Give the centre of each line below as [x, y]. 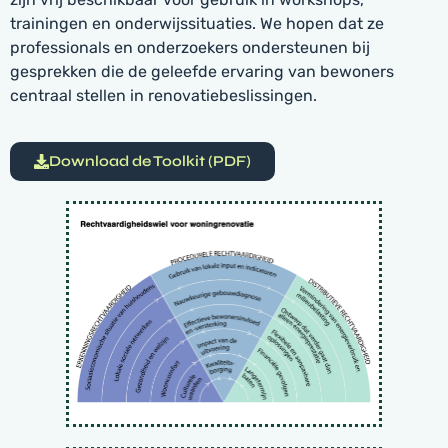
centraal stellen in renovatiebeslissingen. [163, 95]
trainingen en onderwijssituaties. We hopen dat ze [197, 23]
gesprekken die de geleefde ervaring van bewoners [202, 71]
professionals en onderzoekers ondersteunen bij [190, 47]
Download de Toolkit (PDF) [150, 161]
